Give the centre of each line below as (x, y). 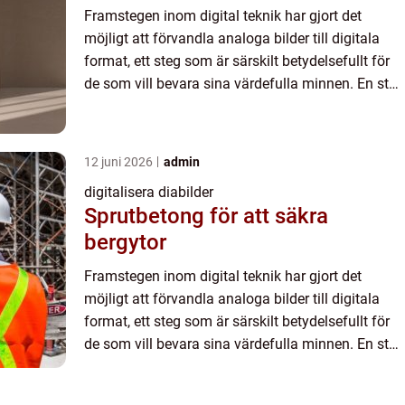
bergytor (125, 243)
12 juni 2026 (120, 162)
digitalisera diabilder (149, 193)
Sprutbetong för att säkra (206, 217)
